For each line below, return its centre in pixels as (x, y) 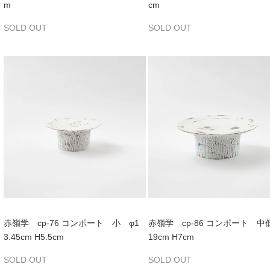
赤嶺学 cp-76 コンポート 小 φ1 (71, 223)
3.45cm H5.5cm (34, 237)
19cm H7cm (171, 237)
